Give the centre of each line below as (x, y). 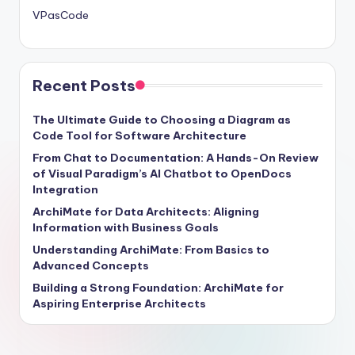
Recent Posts (84, 85)
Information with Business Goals (126, 227)
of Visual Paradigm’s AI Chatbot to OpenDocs (162, 173)
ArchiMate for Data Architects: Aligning (146, 211)
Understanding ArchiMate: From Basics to (151, 249)
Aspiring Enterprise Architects (119, 303)
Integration (65, 189)
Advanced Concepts (91, 265)
